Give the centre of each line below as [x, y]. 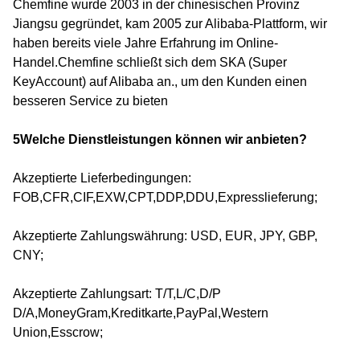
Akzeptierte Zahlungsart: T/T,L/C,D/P [117, 294]
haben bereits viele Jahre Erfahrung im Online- [145, 43]
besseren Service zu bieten [90, 101]
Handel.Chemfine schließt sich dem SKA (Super [150, 63]
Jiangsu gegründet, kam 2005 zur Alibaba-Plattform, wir [170, 24]
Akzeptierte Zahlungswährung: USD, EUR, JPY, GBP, [165, 236]
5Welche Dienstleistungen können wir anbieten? [160, 140]
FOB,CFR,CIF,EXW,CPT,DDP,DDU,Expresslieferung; [165, 198]
